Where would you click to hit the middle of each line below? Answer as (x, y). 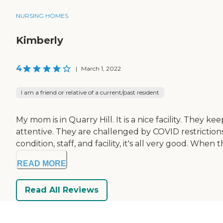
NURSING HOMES (42, 15)
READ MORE (42, 163)
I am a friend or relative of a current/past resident (90, 92)
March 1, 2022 (101, 68)
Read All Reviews (62, 190)
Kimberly (40, 40)
